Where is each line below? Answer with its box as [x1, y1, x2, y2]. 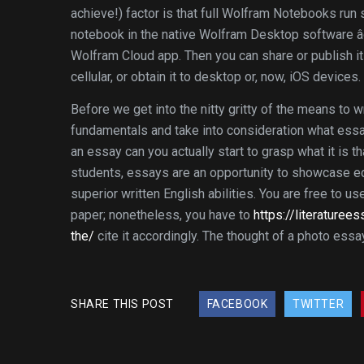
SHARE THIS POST [71, 297, 174, 310]
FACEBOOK [206, 297, 268, 310]
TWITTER [292, 297, 344, 310]
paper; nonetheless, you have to [71, 207, 253, 223]
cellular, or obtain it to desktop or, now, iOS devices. [71, 69, 361, 84]
